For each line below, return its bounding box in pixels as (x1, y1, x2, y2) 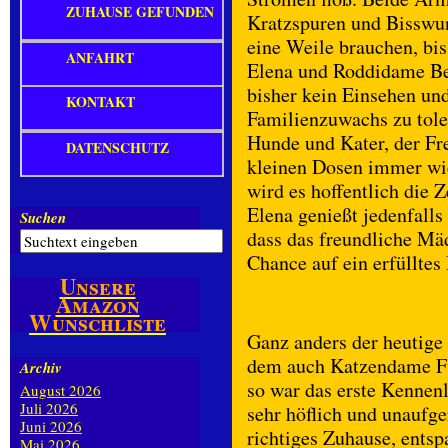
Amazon (55, 288, 140, 321)
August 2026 (20, 380, 101, 400)
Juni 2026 (20, 416, 82, 436)
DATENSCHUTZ (66, 137, 169, 158)
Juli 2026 (20, 398, 78, 418)
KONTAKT (66, 91, 135, 112)
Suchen (20, 207, 66, 228)
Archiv (20, 357, 62, 378)
